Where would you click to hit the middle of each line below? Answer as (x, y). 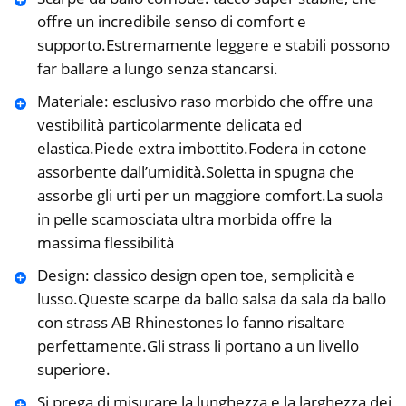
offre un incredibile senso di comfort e (171, 22)
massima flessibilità (105, 243)
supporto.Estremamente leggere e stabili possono (213, 45)
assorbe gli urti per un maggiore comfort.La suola (210, 196)
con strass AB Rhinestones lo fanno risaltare (191, 323)
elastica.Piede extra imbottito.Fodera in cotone (202, 149)
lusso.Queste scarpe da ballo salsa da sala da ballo (211, 299)
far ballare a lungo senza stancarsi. (157, 69)
